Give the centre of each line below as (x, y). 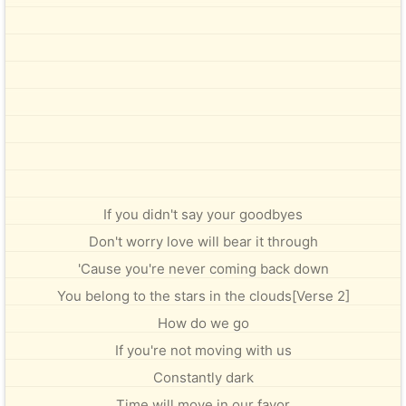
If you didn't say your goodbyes (203, 214)
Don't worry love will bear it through (203, 242)
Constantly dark (203, 377)
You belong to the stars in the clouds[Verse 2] (203, 296)
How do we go (203, 323)
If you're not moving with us (203, 350)
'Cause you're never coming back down (203, 269)
